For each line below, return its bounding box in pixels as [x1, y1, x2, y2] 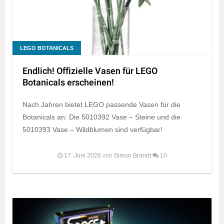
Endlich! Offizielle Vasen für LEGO [22, 64, 157, 78]
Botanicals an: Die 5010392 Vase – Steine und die [22, 113, 180, 121]
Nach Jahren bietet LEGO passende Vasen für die [22, 100, 180, 109]
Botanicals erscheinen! [22, 76, 114, 90]
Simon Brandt [113, 152, 151, 159]
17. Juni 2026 [63, 152, 101, 159]
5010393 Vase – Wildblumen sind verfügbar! [22, 125, 162, 134]
